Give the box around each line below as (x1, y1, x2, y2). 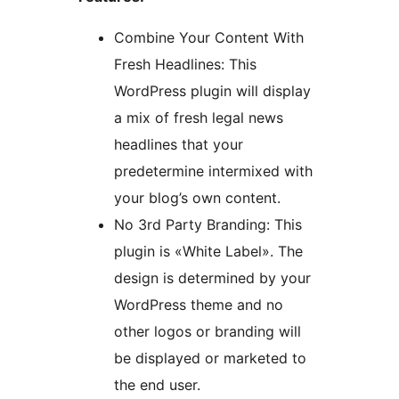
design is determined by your (114, 269, 311, 288)
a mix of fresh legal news (114, 109, 283, 127)
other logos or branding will (114, 322, 301, 341)
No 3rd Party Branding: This (114, 216, 302, 234)
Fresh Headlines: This (114, 55, 256, 74)
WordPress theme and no (114, 296, 283, 314)
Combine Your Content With (114, 28, 304, 47)
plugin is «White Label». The (114, 242, 303, 261)
